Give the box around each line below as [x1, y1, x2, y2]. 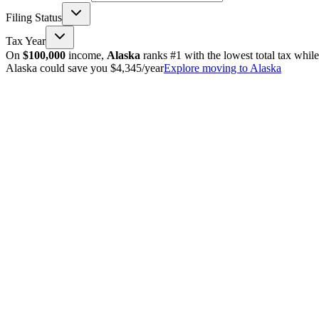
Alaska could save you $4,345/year [6, 61, 164, 74]
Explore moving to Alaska [164, 61, 281, 74]
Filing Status [6, 11, 62, 23]
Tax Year [6, 34, 46, 47]
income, [66, 48, 107, 61]
